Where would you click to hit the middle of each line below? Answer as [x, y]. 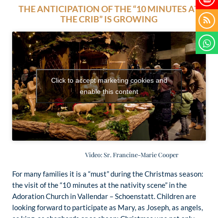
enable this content [109, 91]
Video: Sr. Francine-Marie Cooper [95, 154]
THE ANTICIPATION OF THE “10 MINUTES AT [109, 9]
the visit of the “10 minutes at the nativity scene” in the [100, 185]
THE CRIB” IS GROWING [109, 19]
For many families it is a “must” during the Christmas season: [108, 173]
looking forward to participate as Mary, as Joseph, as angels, [108, 207]
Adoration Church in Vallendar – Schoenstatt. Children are [104, 196]
